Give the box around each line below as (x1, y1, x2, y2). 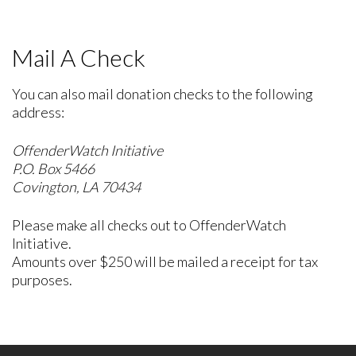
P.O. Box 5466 (12, 160, 95, 178)
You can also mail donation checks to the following (12, 85, 313, 103)
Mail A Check (12, 43, 145, 72)
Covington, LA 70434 (12, 178, 141, 196)
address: (12, 103, 64, 122)
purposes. (12, 271, 72, 289)
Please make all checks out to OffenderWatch (12, 216, 286, 234)
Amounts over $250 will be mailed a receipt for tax (12, 253, 318, 271)
